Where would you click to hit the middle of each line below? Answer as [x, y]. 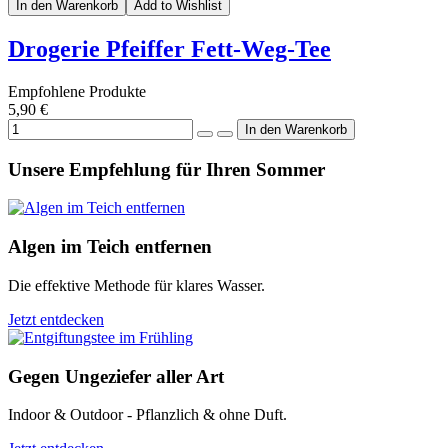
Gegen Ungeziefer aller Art [116, 376]
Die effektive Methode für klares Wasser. [136, 285]
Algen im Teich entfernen [110, 247]
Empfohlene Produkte [77, 91]
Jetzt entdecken [56, 319]
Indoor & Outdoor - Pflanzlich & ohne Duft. [147, 415]
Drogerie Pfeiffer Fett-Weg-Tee [169, 49]
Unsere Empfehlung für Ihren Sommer [166, 169]
